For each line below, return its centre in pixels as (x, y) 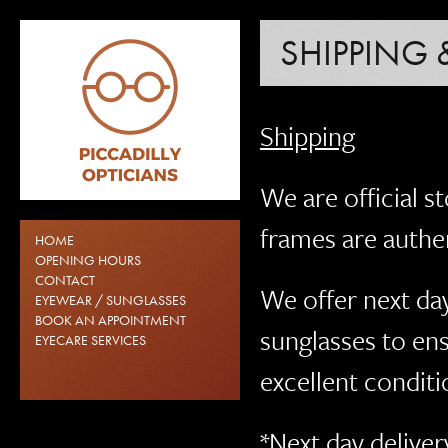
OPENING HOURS (88, 260)
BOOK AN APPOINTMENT (110, 320)
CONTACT (65, 280)
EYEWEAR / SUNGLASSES (110, 300)
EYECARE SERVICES (90, 340)
